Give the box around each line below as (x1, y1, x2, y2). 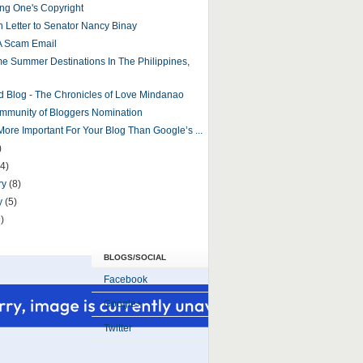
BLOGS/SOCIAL (103, 253, 166, 262)
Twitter (103, 322, 132, 334)
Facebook (103, 274, 147, 285)
